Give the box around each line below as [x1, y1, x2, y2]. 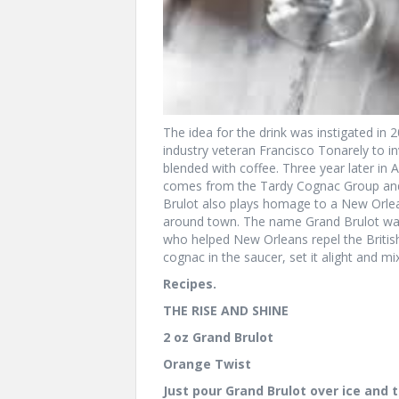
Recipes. [163, 274, 216, 292]
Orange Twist [163, 354, 251, 372]
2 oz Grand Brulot [163, 328, 273, 346]
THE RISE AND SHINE [163, 301, 289, 319]
